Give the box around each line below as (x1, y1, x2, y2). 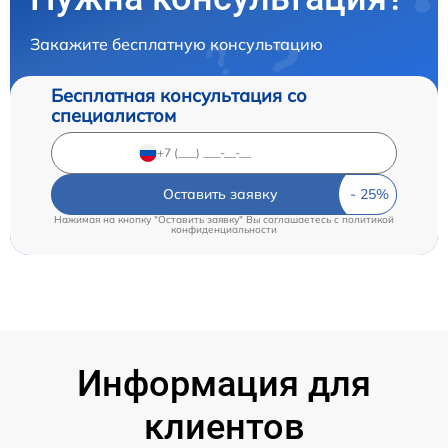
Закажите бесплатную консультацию (30, 33, 323, 54)
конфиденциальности (171, 222, 277, 236)
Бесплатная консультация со (51, 83, 307, 107)
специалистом (51, 103, 176, 127)
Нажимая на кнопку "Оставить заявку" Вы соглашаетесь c (54, 212, 342, 226)
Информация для (77, 362, 371, 405)
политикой (342, 212, 394, 226)
